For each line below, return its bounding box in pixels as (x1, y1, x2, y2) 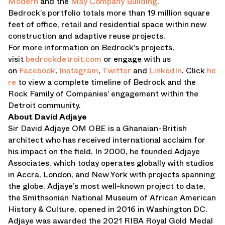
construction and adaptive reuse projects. (8, 30, 167, 42)
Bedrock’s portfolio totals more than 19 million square (8, 7, 210, 19)
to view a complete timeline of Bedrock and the (16, 76, 196, 88)
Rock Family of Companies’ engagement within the (8, 88, 198, 99)
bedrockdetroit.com (26, 53, 101, 65)
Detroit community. (8, 99, 81, 111)
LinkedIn (149, 65, 182, 76)
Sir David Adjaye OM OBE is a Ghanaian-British (8, 123, 187, 134)
